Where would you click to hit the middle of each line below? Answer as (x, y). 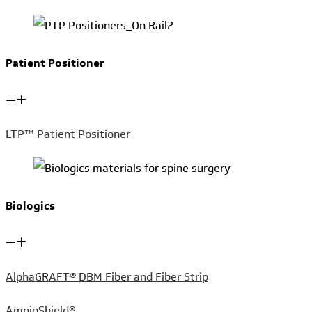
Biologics (30, 205)
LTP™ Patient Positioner (68, 134)
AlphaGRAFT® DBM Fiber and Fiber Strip (107, 276)
